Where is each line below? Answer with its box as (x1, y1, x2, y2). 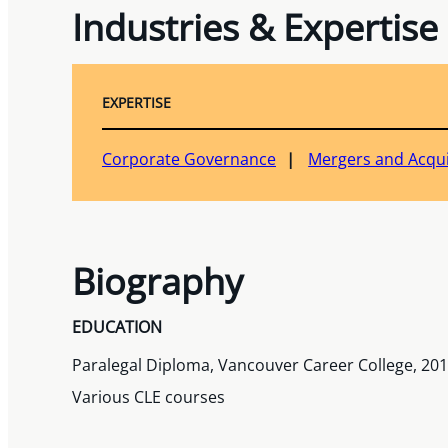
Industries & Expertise (72, 2, 438, 51)
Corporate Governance (102, 147, 276, 170)
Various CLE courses (72, 385, 225, 408)
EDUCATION (72, 315, 162, 338)
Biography (72, 256, 243, 305)
